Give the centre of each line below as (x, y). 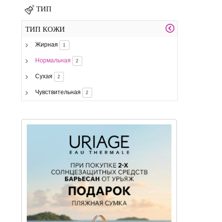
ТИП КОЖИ (45, 29)
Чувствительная (58, 92)
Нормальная (53, 61)
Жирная (46, 45)
